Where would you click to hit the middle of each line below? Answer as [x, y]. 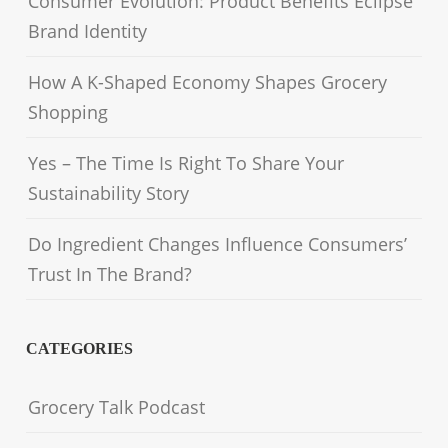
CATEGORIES [80, 349]
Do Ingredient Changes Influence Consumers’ [218, 244]
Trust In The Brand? [110, 274]
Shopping [68, 112]
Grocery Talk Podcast [117, 407]
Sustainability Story [109, 193]
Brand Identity [88, 31]
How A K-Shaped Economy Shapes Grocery [208, 82]
